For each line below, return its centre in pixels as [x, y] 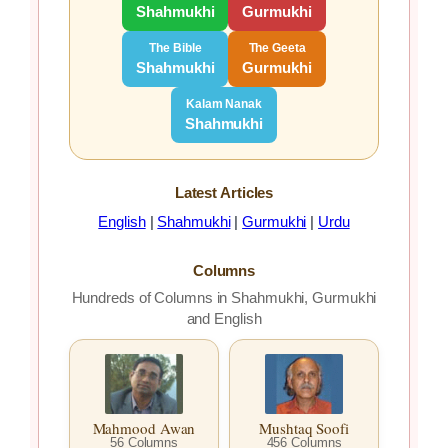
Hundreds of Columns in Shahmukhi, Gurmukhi [224, 297]
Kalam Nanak [224, 103]
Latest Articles [224, 192]
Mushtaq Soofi [304, 428]
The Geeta [277, 47]
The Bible [175, 47]
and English [224, 318]
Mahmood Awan [144, 428]
